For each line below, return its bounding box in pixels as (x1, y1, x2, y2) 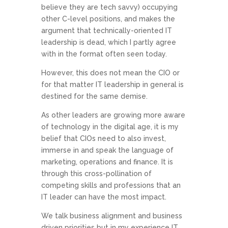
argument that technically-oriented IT (41, 26, 172, 35)
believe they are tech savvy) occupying (41, 3, 178, 12)
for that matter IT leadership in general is (41, 80, 184, 89)
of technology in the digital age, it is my (41, 123, 179, 131)
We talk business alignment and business (41, 212, 182, 220)
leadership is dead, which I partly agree (41, 38, 176, 47)
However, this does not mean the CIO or (41, 69, 180, 77)
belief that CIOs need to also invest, (41, 134, 166, 143)
